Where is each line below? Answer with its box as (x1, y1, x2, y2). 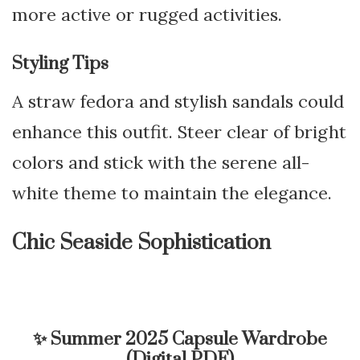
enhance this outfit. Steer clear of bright (12, 120, 346, 143)
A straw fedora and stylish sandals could (12, 89, 344, 112)
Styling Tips (12, 51, 108, 76)
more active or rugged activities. (12, 2, 282, 26)
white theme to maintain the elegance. (12, 181, 332, 204)
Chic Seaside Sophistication (12, 229, 271, 256)
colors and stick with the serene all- (12, 150, 309, 174)
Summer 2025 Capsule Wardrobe (51, 327, 327, 351)
